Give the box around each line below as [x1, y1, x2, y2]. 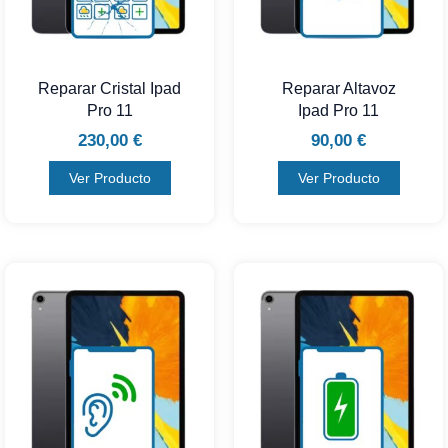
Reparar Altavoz [281, 80, 396, 98]
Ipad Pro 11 [298, 102, 379, 120]
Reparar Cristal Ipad [38, 80, 181, 98]
